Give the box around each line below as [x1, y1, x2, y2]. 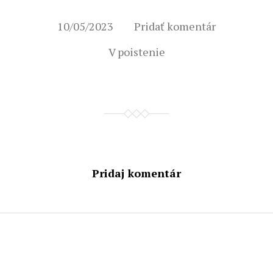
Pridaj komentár [92, 166, 181, 180]
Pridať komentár [134, 19, 216, 34]
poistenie [117, 44, 165, 59]
